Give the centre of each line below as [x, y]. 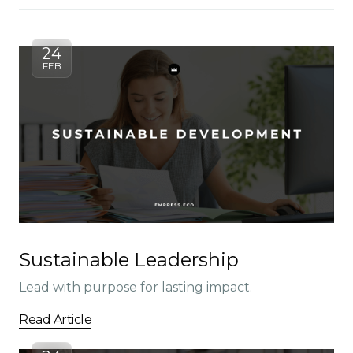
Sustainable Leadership [129, 260]
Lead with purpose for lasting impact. [136, 288]
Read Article [55, 320]
